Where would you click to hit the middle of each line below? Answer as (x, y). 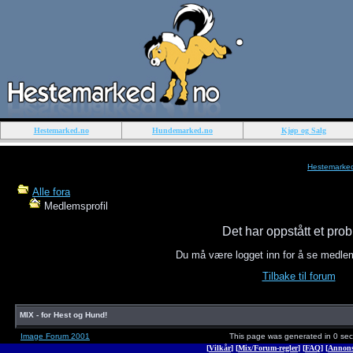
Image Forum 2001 (55, 336)
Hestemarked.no (61, 130)
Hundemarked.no (182, 130)
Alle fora (51, 192)
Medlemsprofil (74, 206)
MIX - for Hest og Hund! (63, 315)
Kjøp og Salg (303, 130)
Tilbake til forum (299, 277)
